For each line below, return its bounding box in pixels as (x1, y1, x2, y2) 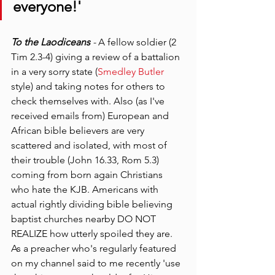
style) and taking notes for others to (11, 80, 168, 92)
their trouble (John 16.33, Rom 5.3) (11, 153, 161, 166)
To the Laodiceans (11, 36, 90, 48)
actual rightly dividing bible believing (11, 198, 175, 210)
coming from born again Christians (11, 168, 165, 180)
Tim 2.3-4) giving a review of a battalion (11, 50, 182, 63)
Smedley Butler (98, 65, 166, 77)
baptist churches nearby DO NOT (11, 212, 158, 225)
